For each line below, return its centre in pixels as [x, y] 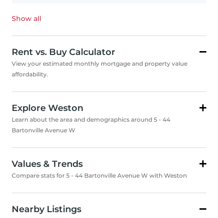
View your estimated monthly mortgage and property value [100, 64]
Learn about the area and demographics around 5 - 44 [91, 120]
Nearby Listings [46, 209]
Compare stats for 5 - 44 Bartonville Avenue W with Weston [99, 176]
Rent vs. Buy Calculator [64, 52]
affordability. [30, 74]
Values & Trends [47, 164]
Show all [27, 19]
